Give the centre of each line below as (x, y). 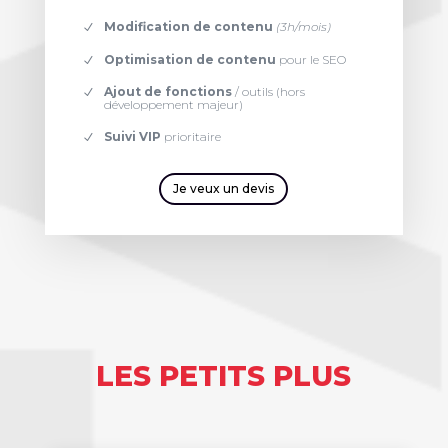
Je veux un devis (224, 188)
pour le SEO (310, 59)
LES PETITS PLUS (224, 375)
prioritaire (190, 136)
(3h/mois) (303, 27)
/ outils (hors (268, 91)
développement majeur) (173, 104)
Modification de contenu (188, 27)
